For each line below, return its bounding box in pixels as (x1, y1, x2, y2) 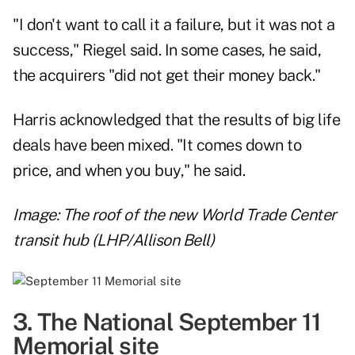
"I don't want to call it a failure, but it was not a (13, 15, 334, 35)
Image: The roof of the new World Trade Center (13, 205, 337, 225)
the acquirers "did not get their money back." (13, 66, 321, 86)
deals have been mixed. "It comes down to (13, 136, 301, 155)
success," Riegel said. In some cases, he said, (13, 40, 321, 60)
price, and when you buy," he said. (13, 161, 245, 181)
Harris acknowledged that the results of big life (13, 110, 340, 130)
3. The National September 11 (13, 307, 321, 337)
